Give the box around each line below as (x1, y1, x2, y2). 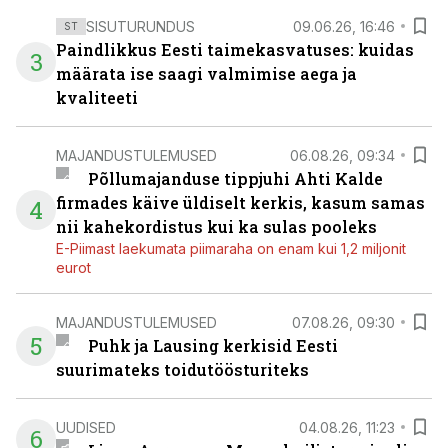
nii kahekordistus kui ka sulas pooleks (56, 216, 377, 237)
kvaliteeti (56, 87, 138, 108)
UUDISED (56, 418, 116, 436)
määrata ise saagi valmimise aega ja (56, 63, 357, 84)
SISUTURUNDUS (86, 17, 195, 35)
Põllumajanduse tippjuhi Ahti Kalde (87, 168, 383, 189)
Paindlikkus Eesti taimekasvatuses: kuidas (56, 39, 414, 60)
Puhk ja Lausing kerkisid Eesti (87, 335, 338, 356)
